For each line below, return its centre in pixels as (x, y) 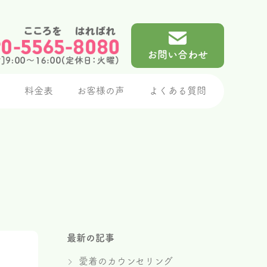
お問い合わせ (177, 55)
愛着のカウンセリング (126, 261)
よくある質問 (177, 91)
